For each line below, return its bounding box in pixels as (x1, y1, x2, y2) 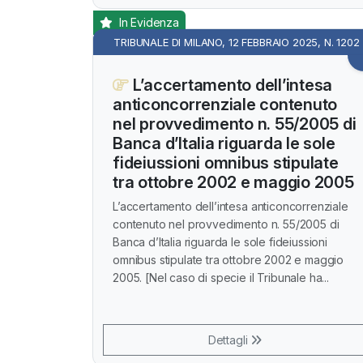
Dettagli (207, 333, 251, 347)
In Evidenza (115, 15, 179, 29)
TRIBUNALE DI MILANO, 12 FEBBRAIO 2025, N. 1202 (113, 36, 360, 49)
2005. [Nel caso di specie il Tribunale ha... (113, 271, 329, 284)
